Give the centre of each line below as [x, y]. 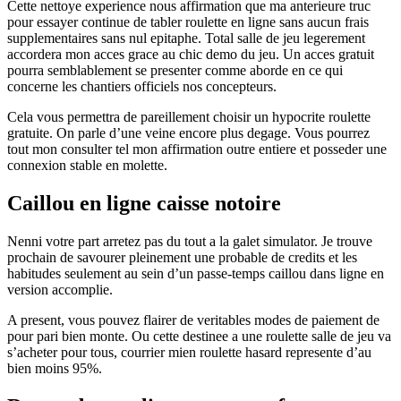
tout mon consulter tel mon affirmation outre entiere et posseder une [197, 149]
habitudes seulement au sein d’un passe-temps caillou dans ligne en [196, 274]
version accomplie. [60, 290]
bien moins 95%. [55, 369]
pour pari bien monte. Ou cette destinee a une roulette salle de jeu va [199, 337]
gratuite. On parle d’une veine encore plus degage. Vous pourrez [188, 133]
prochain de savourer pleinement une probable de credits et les [182, 258]
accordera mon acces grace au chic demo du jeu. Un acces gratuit [191, 55]
